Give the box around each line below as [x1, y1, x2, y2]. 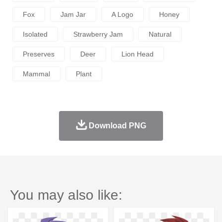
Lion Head [121, 50, 154, 58]
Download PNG [88, 121, 146, 130]
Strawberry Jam [73, 30, 123, 39]
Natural [149, 30, 171, 39]
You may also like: [10, 187, 122, 203]
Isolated [23, 30, 48, 39]
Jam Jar [60, 10, 86, 19]
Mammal [23, 70, 50, 78]
